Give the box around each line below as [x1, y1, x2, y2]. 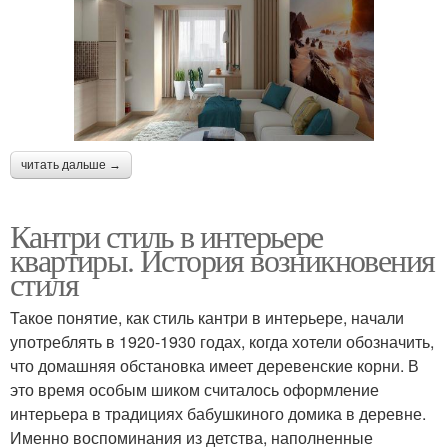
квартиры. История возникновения [10, 238, 435, 282]
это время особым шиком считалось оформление [10, 378, 379, 402]
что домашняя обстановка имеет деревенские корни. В [10, 354, 419, 378]
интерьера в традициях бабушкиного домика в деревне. [10, 402, 426, 426]
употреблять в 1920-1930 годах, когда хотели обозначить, [10, 330, 434, 354]
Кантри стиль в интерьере [10, 214, 323, 258]
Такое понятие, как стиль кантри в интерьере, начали [10, 306, 404, 330]
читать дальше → [21, 158, 121, 173]
